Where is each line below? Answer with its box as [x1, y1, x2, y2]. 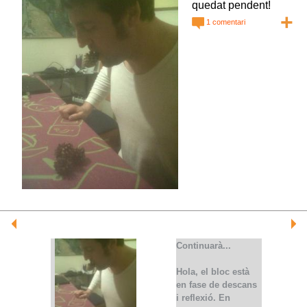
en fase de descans [175, 280, 257, 291]
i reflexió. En [175, 293, 230, 304]
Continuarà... [175, 241, 231, 251]
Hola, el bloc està [175, 267, 249, 278]
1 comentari [204, 18, 246, 26]
